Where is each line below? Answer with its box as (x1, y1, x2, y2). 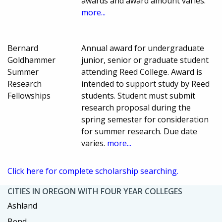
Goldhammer (7, 54, 55, 65)
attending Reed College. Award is (81, 66, 203, 77)
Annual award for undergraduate (81, 42, 205, 54)
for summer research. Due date (81, 125, 198, 137)
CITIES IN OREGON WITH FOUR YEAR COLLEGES (7, 185, 182, 197)
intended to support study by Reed (81, 78, 210, 89)
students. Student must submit (81, 90, 196, 101)
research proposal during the (81, 102, 191, 113)
